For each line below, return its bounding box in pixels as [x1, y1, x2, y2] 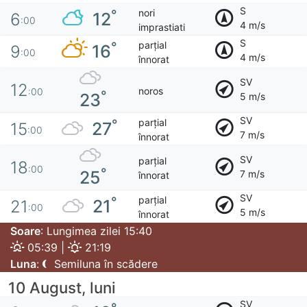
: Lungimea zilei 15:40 [40, 224, 152, 238]
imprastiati [138, 21, 185, 33]
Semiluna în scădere [51, 257, 158, 271]
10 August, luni [8, 278, 116, 297]
